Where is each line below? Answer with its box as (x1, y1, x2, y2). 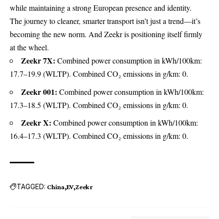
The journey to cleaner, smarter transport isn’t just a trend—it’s (10, 16, 200, 26)
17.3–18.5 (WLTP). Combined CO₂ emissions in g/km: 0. (10, 99, 188, 110)
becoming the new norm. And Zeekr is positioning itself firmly (10, 29, 202, 40)
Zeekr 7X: (21, 55, 55, 66)
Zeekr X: (21, 117, 51, 129)
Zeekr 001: (21, 86, 57, 97)
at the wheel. (10, 42, 49, 53)
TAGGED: (17, 182, 45, 191)
